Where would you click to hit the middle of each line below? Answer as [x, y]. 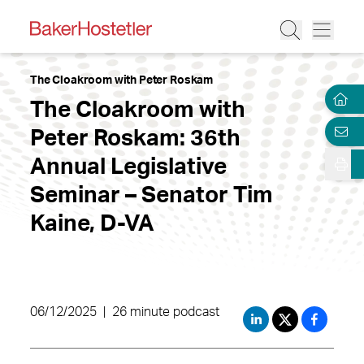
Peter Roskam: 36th [135, 138]
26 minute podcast [166, 312]
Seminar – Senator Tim [152, 195]
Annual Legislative [128, 167]
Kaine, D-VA [92, 223]
